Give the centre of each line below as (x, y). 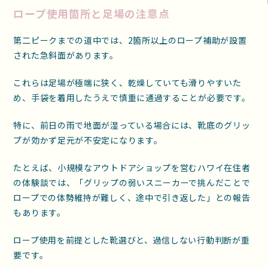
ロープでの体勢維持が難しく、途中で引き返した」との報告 (132, 198)
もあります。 (39, 213)
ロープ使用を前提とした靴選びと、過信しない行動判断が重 (132, 240)
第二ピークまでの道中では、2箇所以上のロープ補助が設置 (130, 40)
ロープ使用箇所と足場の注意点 (92, 13)
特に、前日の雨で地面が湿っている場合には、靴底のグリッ (132, 125)
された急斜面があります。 (66, 55)
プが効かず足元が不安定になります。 (88, 140)
